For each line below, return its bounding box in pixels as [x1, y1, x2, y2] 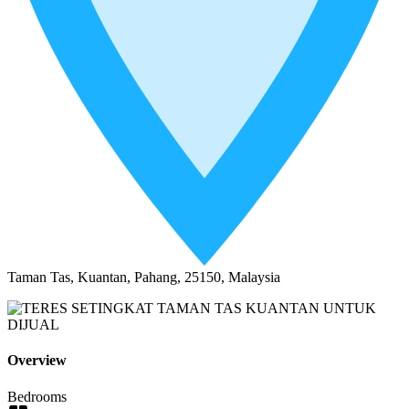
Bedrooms [7, 388, 67, 404]
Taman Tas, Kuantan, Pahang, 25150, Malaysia [7, 269, 280, 286]
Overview [7, 352, 67, 369]
